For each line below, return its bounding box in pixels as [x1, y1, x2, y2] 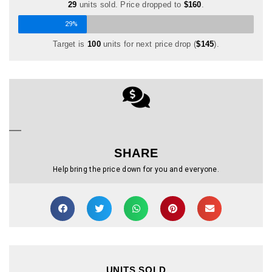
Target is [52, 39, 87, 49]
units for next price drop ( [100, 39, 197, 49]
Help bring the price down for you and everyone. [52, 165, 220, 174]
